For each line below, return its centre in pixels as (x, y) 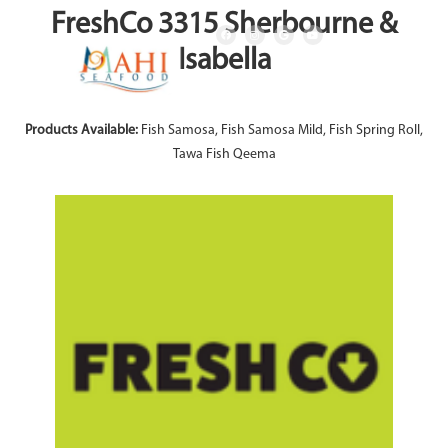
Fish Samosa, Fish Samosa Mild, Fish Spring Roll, (282, 130)
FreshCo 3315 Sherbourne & (224, 25)
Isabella (224, 61)
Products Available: (83, 130)
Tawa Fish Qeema (224, 154)
